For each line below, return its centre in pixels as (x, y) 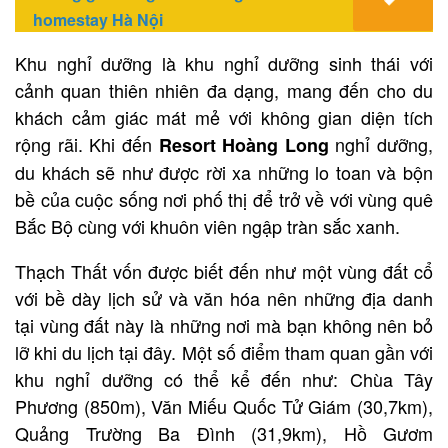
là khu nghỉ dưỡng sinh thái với (293, 62)
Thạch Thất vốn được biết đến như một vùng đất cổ (224, 270)
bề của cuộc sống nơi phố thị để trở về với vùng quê (224, 198)
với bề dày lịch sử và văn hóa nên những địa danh (224, 297)
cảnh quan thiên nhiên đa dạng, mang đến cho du (224, 89)
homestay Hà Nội (98, 19)
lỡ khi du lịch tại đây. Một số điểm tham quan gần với (224, 351)
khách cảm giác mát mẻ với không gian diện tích (224, 116)
